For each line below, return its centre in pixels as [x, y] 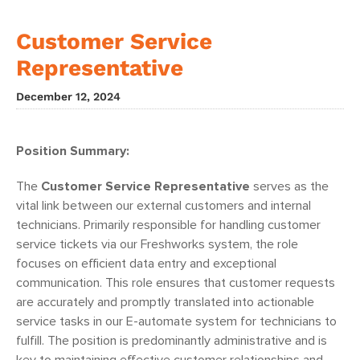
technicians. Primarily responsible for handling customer [168, 225]
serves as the [289, 187]
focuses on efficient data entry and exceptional [146, 264]
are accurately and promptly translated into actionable [165, 303]
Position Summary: [73, 151]
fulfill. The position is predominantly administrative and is [172, 341]
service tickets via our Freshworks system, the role [157, 245]
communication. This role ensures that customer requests [176, 283]
